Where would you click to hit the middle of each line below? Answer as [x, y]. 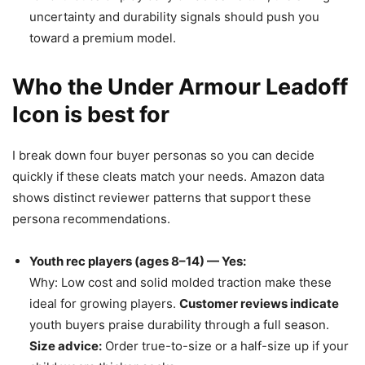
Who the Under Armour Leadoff [180, 87]
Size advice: [66, 346]
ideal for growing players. [104, 304]
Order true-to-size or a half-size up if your [225, 346]
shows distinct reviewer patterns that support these [162, 198]
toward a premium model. [103, 38]
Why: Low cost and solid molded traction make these [180, 283]
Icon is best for [91, 115]
